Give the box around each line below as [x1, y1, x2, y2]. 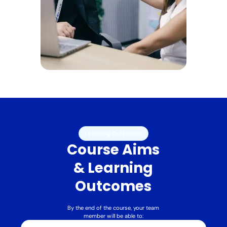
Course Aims [67, 140, 160, 160]
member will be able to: [83, 212, 143, 220]
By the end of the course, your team [67, 204, 160, 212]
